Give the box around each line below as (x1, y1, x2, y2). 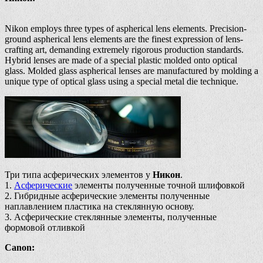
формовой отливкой (5, 222, 85, 233)
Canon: (5, 242, 35, 253)
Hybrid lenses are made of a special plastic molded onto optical (5, 55, 237, 66)
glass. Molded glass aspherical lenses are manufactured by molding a (5, 66, 258, 76)
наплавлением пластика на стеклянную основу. (5, 201, 194, 212)
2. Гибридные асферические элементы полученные (5, 191, 210, 201)
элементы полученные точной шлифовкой (72, 180, 245, 191)
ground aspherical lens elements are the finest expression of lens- (5, 34, 243, 45)
